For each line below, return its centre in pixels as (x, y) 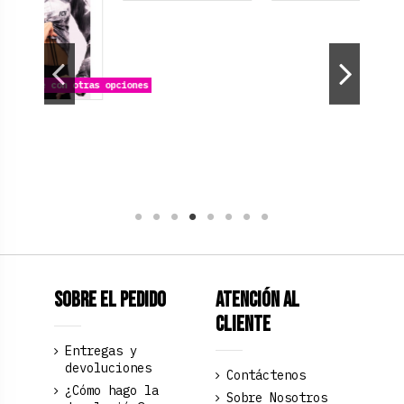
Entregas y (101, 351)
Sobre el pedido (110, 301)
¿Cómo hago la (111, 390)
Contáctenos (266, 375)
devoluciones (108, 368)
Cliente (243, 325)
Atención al (257, 301)
